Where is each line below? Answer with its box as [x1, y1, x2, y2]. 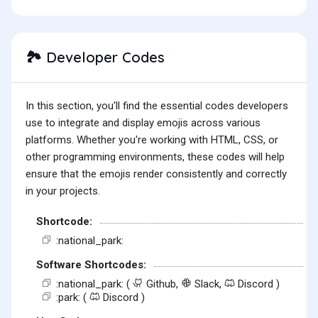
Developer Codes [42, 48, 165, 67]
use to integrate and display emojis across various [26, 116, 261, 130]
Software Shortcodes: [36, 258, 146, 272]
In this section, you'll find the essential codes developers [26, 99, 288, 113]
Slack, [192, 277, 224, 290]
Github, [143, 277, 181, 290]
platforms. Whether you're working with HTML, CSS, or [26, 133, 278, 147]
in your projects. [26, 185, 100, 198]
